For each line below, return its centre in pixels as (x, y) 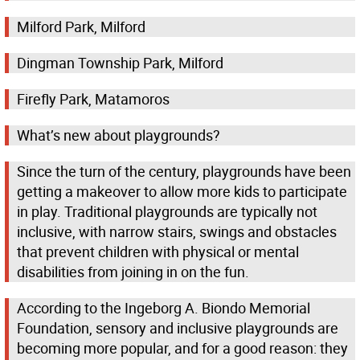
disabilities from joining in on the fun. (133, 272)
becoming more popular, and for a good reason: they (182, 348)
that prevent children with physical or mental (158, 252)
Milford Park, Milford (81, 27)
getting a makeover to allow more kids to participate (182, 192)
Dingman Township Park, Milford (120, 63)
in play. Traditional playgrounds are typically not (167, 212)
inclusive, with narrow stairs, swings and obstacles (177, 232)
